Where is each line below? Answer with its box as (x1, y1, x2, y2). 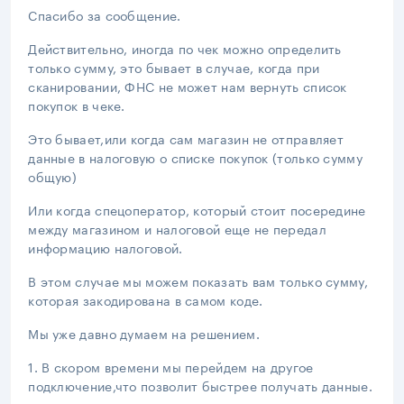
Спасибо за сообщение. (28, 4, 181, 24)
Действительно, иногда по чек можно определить (28, 37, 342, 58)
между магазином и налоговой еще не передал (28, 217, 326, 238)
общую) (28, 165, 78, 186)
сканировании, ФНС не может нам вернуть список (28, 75, 347, 96)
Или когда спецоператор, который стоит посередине (28, 198, 366, 219)
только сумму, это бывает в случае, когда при (28, 56, 320, 77)
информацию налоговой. (28, 236, 183, 257)
